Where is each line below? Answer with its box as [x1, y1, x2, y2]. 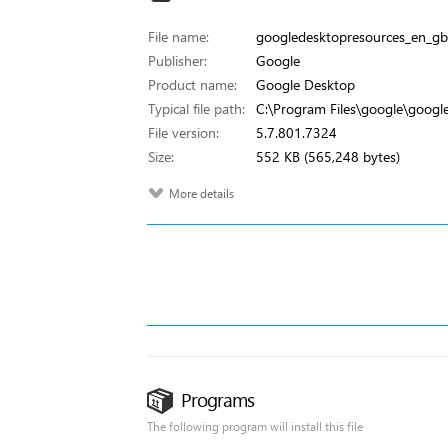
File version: [148, 123, 219, 142]
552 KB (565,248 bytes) [256, 147, 400, 166]
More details [169, 186, 234, 201]
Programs [181, 387, 254, 412]
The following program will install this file [147, 419, 363, 434]
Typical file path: [148, 99, 245, 118]
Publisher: [148, 51, 207, 70]
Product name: [148, 75, 237, 94]
